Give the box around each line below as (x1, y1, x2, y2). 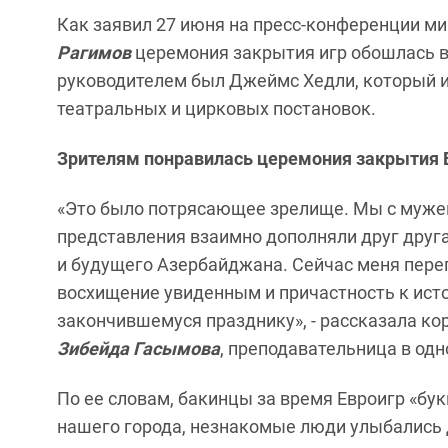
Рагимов (57, 42, 131, 64)
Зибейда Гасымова (57, 338, 220, 360)
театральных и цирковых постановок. (57, 98, 376, 120)
